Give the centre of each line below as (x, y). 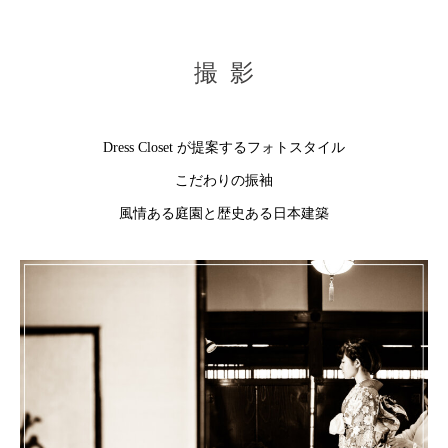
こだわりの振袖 (224, 181)
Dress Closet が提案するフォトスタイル (224, 148)
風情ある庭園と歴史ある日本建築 (224, 214)
